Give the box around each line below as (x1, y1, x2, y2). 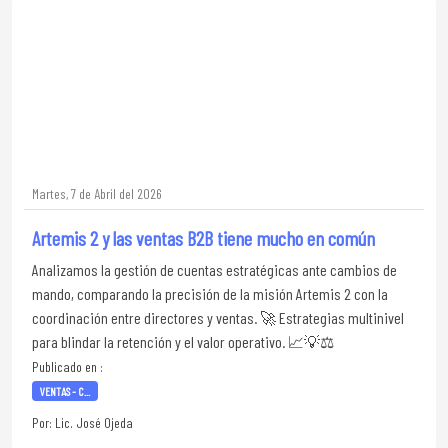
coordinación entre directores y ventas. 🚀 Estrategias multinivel (32, 308, 404, 327)
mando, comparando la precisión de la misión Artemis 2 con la (32, 284, 388, 303)
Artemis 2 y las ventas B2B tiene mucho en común (32, 226, 375, 250)
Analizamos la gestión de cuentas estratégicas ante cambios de (32, 260, 397, 279)
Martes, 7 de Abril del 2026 (32, 185, 162, 202)
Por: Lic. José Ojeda (32, 414, 133, 431)
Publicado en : (32, 358, 103, 375)
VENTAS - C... (39, 384, 90, 398)
